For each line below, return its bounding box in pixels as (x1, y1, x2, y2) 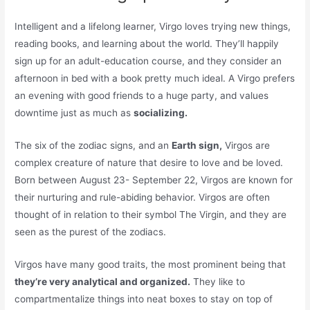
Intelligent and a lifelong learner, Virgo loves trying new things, (15, 21, 291, 33)
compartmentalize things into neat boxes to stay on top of (15, 293, 273, 304)
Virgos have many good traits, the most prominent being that (15, 258, 286, 270)
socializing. (134, 107, 188, 119)
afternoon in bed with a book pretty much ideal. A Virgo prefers (15, 73, 295, 84)
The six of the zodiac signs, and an (15, 139, 172, 151)
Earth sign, (172, 139, 223, 151)
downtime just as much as (15, 107, 134, 119)
